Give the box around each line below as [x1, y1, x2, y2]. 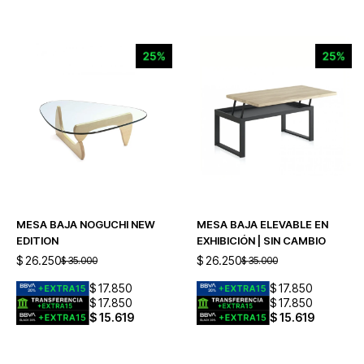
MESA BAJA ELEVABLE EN [196, 217, 328, 231]
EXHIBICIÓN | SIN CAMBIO [196, 233, 326, 247]
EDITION [16, 233, 58, 247]
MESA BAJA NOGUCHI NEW [16, 217, 155, 231]
